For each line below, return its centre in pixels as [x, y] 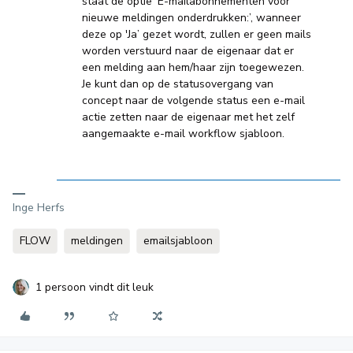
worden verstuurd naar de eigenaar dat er [188, 51]
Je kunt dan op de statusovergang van [178, 84]
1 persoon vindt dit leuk [95, 287]
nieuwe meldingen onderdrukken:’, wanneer [191, 18]
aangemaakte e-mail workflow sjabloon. [183, 134]
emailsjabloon [178, 241]
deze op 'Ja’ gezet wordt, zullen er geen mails [197, 34]
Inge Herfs [39, 208]
